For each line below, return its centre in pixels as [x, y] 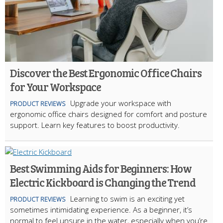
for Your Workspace [56, 87]
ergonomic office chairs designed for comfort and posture [109, 114]
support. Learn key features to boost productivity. [95, 125]
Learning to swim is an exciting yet [127, 199]
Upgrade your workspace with [121, 103]
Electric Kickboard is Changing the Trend [103, 182]
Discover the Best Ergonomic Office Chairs [106, 73]
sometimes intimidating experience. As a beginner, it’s [101, 210]
